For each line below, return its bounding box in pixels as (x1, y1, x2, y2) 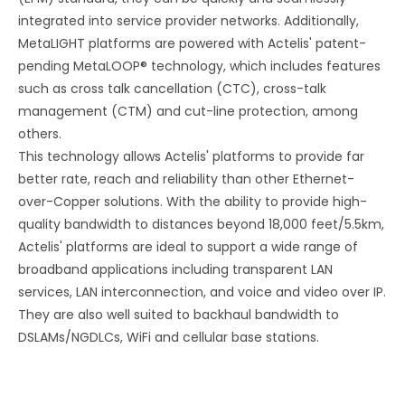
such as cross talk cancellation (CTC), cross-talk (18, 80, 326, 99)
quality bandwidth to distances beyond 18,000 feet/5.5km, (18, 215, 384, 234)
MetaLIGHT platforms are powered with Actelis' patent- (18, 34, 366, 53)
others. (18, 125, 61, 144)
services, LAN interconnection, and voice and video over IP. (18, 283, 386, 302)
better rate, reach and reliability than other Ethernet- (18, 170, 354, 189)
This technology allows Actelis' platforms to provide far (18, 147, 364, 166)
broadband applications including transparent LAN (18, 260, 333, 279)
